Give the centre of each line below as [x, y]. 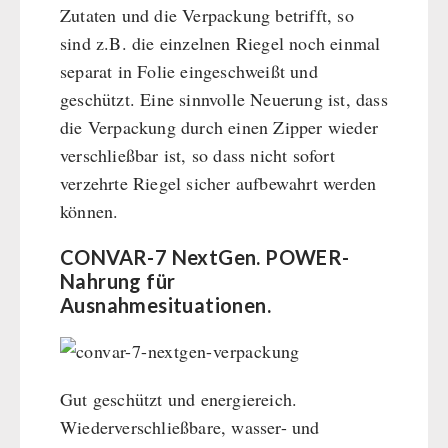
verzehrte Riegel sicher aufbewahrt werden [218, 183]
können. [89, 211]
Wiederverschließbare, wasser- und [190, 427]
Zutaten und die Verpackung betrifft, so [207, 15]
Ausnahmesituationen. [165, 305]
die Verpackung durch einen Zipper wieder [219, 127]
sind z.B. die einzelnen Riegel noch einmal [220, 43]
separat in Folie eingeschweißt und [189, 71]
